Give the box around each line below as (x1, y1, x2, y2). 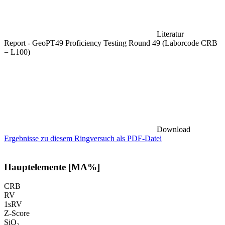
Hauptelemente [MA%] (4, 161, 100, 172)
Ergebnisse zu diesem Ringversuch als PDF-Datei (4, 134, 162, 143)
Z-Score (4, 209, 30, 218)
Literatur (157, 29, 184, 38)
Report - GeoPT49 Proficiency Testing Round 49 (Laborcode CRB (4, 38, 217, 47)
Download (157, 125, 190, 134)
